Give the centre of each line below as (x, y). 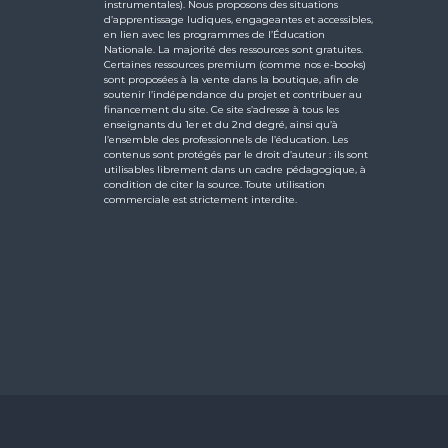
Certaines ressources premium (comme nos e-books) (235, 64)
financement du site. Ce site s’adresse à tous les (222, 109)
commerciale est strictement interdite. (201, 199)
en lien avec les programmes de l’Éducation (215, 34)
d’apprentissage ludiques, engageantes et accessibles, (239, 19)
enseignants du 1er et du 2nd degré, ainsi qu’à (221, 124)
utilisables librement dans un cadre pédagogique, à (235, 169)
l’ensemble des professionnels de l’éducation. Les (226, 139)
